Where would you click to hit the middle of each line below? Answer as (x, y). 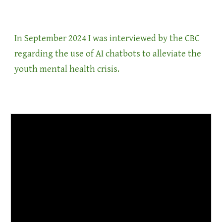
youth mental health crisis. (68, 69)
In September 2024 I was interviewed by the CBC (107, 38)
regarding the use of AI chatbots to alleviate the (108, 54)
